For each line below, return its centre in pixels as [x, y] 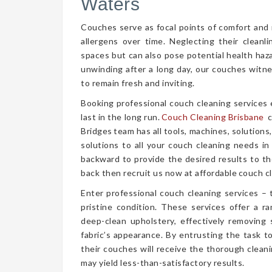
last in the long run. [121, 117]
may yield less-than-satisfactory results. [163, 263]
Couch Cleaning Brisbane [213, 117]
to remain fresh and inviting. [138, 83]
